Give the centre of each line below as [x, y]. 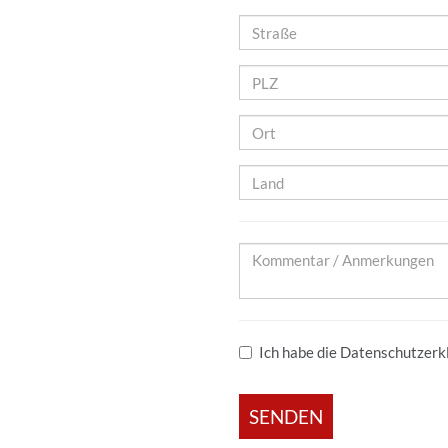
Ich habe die [299, 352]
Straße [260, 24]
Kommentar [277, 252]
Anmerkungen [284, 294]
